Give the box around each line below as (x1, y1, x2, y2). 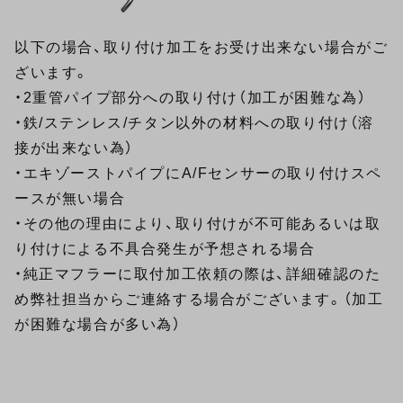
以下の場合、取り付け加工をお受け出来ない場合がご (14, 40, 389, 56)
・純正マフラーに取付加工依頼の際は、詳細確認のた (14, 266, 381, 282)
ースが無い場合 (14, 191, 126, 207)
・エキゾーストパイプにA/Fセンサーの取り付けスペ (14, 166, 383, 182)
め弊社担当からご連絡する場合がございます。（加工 (14, 291, 384, 308)
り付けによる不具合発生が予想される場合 (14, 241, 316, 257)
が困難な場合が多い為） (14, 317, 182, 333)
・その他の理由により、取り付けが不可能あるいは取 (14, 216, 381, 232)
